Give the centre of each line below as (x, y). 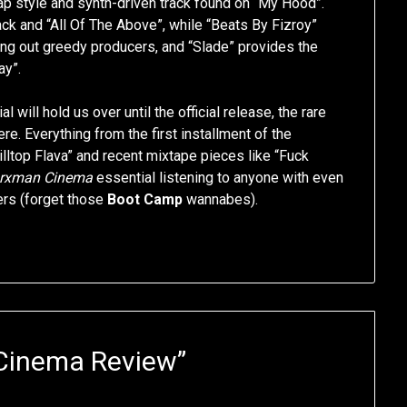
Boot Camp (145, 200)
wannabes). (221, 200)
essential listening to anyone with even (218, 178)
